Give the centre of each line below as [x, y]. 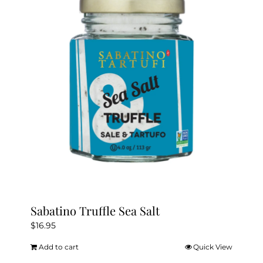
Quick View [213, 247]
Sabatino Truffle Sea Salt [95, 211]
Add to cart [59, 247]
